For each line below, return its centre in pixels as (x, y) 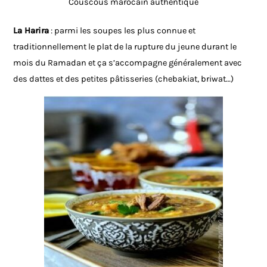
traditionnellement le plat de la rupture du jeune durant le (125, 47)
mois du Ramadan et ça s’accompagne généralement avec (128, 63)
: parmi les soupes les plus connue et (122, 31)
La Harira (31, 31)
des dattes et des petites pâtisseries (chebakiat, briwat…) (124, 79)
